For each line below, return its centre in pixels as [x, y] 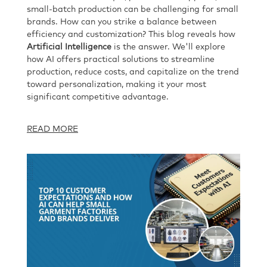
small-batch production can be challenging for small [133, 9]
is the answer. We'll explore [168, 47]
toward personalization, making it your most [117, 84]
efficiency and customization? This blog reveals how [131, 34]
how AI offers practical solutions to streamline [121, 59]
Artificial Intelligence [69, 47]
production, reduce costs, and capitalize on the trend [133, 72]
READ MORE [52, 129]
